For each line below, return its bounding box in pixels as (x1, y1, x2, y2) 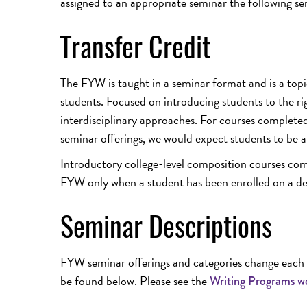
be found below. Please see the (60, 271, 210, 290)
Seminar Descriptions (60, 205, 272, 246)
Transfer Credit (60, 25, 210, 66)
